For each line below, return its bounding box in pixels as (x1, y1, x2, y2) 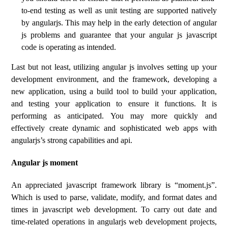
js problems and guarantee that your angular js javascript (21, 31, 217, 39)
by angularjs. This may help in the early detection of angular (21, 18, 217, 27)
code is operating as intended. (21, 43, 117, 51)
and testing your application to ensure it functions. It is (11, 99, 217, 108)
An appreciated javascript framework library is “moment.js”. (11, 181, 217, 189)
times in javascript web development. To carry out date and (11, 205, 217, 214)
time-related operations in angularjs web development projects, (11, 217, 217, 226)
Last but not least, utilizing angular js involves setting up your (11, 63, 217, 71)
